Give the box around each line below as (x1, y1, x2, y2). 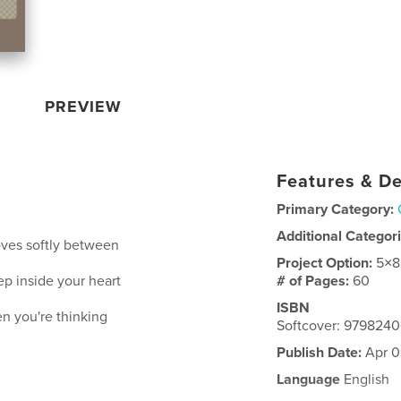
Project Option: (277, 254, 377, 272)
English (340, 371, 390, 388)
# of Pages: (277, 272, 354, 290)
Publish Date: (277, 344, 363, 362)
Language (277, 371, 341, 388)
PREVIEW (45, 97, 123, 116)
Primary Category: (277, 200, 395, 218)
